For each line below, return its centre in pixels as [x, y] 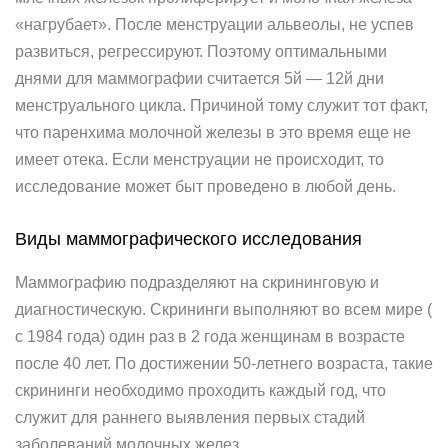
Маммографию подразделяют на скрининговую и [197, 282]
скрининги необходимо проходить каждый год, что [200, 390]
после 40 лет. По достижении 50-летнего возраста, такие [224, 363]
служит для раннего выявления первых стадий [190, 417]
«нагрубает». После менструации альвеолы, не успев [214, 24]
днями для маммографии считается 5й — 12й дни [199, 78]
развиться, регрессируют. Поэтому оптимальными [201, 51]
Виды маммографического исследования [188, 239]
